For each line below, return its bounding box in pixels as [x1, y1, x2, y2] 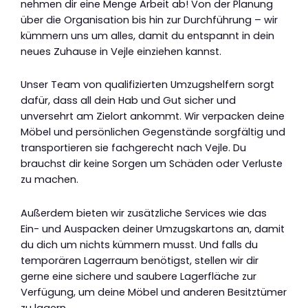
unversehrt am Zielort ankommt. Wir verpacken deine [21, 109, 285, 124]
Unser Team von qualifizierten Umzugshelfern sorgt [21, 78, 274, 92]
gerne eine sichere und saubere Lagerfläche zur [21, 269, 256, 283]
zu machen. [21, 173, 78, 187]
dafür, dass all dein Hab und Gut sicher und [21, 93, 236, 108]
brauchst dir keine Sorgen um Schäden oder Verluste [21, 157, 283, 171]
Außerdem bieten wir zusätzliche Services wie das [21, 206, 267, 220]
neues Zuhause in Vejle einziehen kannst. [21, 44, 221, 58]
